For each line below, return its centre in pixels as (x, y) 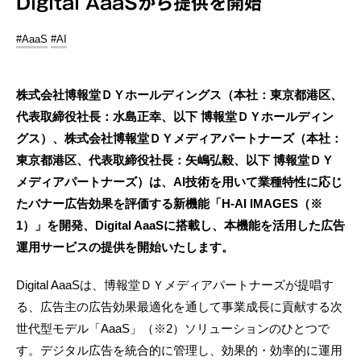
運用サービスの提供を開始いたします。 (125, 247)
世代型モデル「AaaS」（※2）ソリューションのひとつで (173, 328)
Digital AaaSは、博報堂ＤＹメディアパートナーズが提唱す (175, 284)
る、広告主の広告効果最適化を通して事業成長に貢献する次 (179, 306)
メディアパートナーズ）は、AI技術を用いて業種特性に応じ (179, 181)
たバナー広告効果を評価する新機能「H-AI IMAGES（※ (169, 203)
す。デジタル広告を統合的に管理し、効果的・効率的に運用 (179, 350)
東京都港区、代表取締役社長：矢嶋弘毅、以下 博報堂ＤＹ (175, 160)
